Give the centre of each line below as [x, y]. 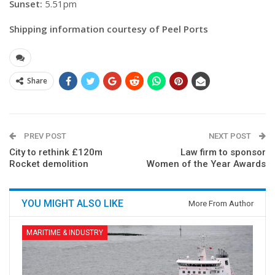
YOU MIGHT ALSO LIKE [72, 203]
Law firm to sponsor [223, 152]
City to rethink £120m [56, 152]
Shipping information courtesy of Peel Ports [109, 29]
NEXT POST [231, 136]
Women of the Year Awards [206, 164]
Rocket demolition [49, 164]
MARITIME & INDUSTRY [65, 232]
